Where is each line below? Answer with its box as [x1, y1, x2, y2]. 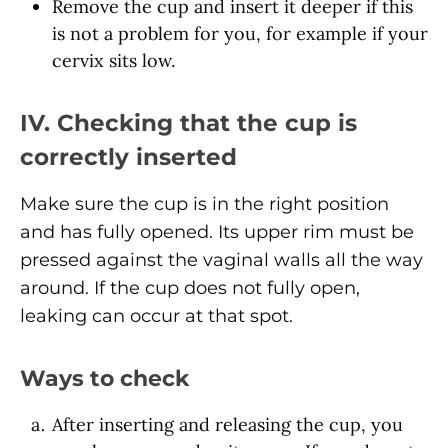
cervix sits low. [52, 49, 175, 73]
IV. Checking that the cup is [20, 108, 357, 138]
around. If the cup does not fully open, [20, 277, 360, 300]
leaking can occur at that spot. [20, 305, 293, 328]
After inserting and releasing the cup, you [52, 413, 403, 437]
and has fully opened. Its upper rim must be [20, 221, 414, 244]
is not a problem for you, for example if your [52, 22, 428, 46]
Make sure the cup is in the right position [20, 193, 389, 216]
